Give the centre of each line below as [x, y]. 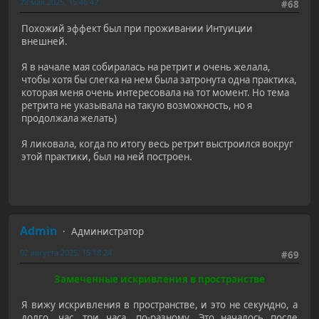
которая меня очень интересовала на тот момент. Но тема [155, 93]
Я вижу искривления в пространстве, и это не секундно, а [159, 304]
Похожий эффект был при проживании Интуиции [137, 29]
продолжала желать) [69, 119]
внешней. [45, 42]
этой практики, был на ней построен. [107, 157]
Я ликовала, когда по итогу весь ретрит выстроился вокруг [157, 144]
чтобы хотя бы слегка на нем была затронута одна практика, [159, 80]
